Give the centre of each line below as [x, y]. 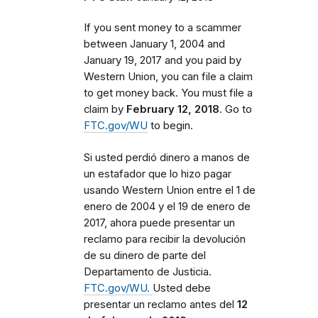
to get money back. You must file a [168, 93]
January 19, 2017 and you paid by [163, 60]
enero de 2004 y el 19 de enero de [167, 206]
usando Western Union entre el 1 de [170, 190]
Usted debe [182, 288]
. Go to [236, 109]
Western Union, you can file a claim [168, 76]
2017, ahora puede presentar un [159, 223]
